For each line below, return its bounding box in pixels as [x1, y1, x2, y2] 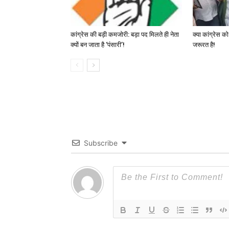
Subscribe [84, 139, 118, 148]
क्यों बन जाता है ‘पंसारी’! [71, 41, 125, 49]
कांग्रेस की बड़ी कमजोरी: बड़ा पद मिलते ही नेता [71, 31, 179, 39]
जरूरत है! [193, 41, 215, 49]
